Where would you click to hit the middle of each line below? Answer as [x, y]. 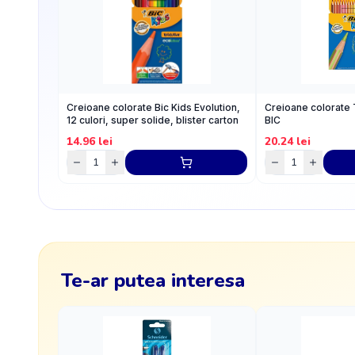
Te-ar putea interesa [153, 280]
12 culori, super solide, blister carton [153, 120]
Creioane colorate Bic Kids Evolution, [153, 107]
